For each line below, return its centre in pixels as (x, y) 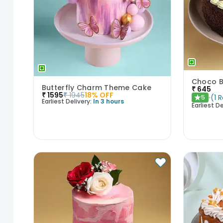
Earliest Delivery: (66, 101)
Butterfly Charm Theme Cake (97, 88)
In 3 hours (108, 101)
